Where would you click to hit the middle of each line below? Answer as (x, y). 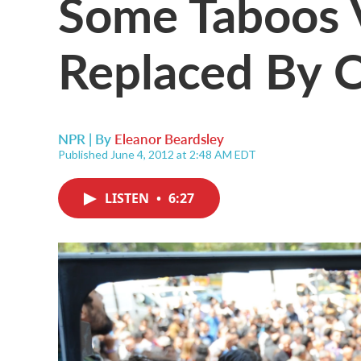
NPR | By (86, 139)
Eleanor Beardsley (169, 139)
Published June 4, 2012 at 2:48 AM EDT (157, 154)
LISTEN (129, 198)
